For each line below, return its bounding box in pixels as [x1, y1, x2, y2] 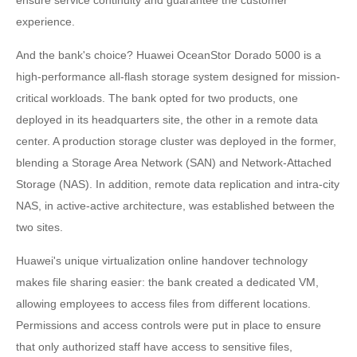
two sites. [16, 220, 63, 233]
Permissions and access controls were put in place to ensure [16, 318, 321, 331]
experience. [16, 14, 75, 28]
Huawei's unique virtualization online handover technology [16, 253, 308, 267]
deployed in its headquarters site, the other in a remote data [16, 112, 318, 126]
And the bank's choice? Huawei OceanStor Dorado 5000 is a [16, 48, 321, 61]
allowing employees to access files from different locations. [16, 296, 311, 310]
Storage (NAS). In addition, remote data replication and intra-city [16, 177, 339, 190]
